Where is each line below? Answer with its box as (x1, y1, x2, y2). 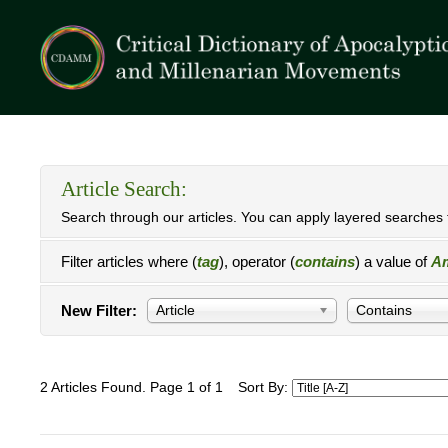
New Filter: (61, 302, 137, 319)
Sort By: (238, 380, 292, 395)
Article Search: (61, 177, 187, 201)
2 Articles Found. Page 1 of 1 (40, 380, 223, 395)
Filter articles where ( (61, 253, 197, 270)
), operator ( (219, 253, 295, 270)
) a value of (355, 253, 431, 270)
